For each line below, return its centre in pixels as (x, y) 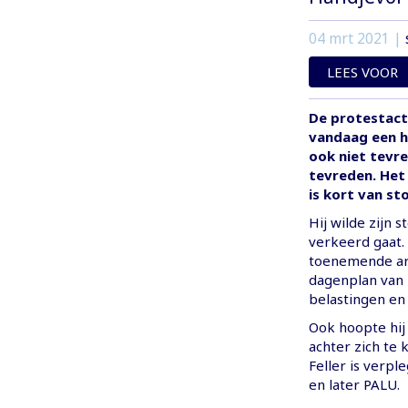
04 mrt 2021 (349, 39)
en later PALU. (354, 385)
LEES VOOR (362, 72)
